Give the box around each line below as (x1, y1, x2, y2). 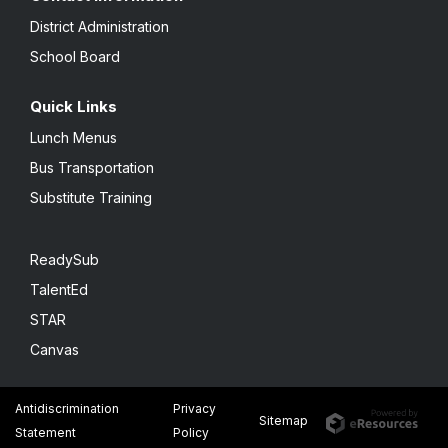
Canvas (30, 341, 79, 359)
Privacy (172, 401, 216, 417)
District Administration (30, 18, 169, 36)
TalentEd (30, 281, 88, 299)
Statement (15, 425, 76, 441)
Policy (172, 425, 209, 441)
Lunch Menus (30, 129, 117, 147)
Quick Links (30, 97, 117, 117)
